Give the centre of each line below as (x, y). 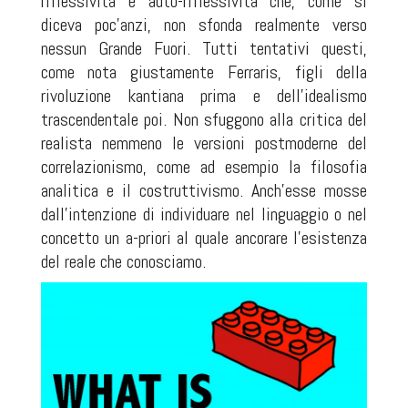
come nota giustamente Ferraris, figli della (204, 72)
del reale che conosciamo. (123, 261)
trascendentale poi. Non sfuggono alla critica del (204, 119)
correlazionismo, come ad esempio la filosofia (204, 167)
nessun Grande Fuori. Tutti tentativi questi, (204, 48)
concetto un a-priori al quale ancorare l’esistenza (204, 238)
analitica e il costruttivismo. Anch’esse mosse (204, 190)
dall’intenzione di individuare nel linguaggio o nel (204, 214)
